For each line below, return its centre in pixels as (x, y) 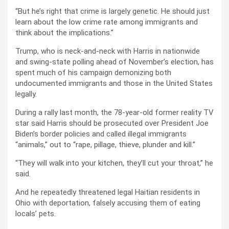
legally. (26, 94)
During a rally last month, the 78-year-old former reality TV (114, 113)
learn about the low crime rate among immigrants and (107, 22)
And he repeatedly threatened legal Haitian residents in (108, 192)
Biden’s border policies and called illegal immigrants (101, 134)
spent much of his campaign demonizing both (93, 73)
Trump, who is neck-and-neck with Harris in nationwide (108, 51)
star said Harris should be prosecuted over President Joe (112, 123)
